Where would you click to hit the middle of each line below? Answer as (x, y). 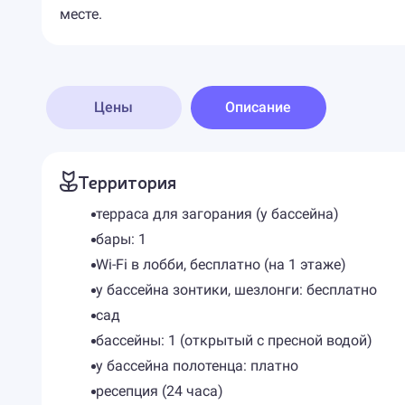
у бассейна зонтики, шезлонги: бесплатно (236, 290)
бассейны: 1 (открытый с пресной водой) (234, 340)
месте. (80, 14)
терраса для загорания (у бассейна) (217, 214)
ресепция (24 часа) (159, 391)
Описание (259, 107)
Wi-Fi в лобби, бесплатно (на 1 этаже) (221, 264)
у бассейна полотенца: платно (197, 366)
